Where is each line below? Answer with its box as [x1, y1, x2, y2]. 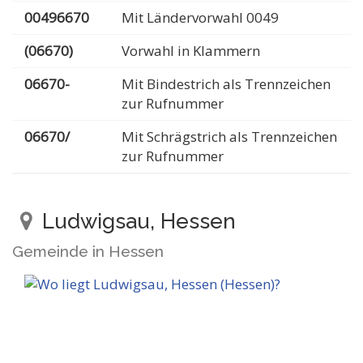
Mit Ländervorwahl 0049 [122, 8, 279, 27]
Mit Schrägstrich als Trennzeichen [122, 127, 337, 146]
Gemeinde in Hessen [12, 242, 164, 260]
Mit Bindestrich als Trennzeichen [122, 75, 331, 93]
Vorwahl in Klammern [122, 41, 260, 60]
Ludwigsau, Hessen [36, 209, 236, 233]
